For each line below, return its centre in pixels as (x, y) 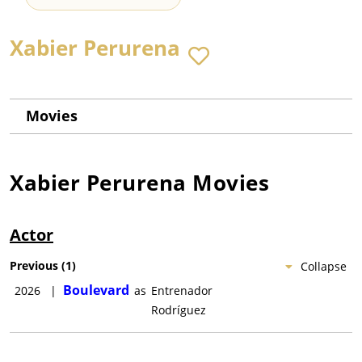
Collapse (324, 267)
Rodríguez (179, 310)
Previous (34, 266)
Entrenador (182, 291)
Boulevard (96, 290)
